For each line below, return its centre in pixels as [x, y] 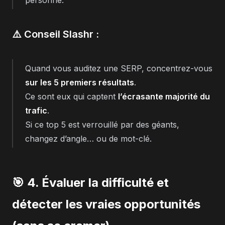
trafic [36, 110]
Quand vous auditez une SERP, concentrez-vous [119, 68]
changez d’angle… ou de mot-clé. [88, 138]
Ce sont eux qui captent [72, 96]
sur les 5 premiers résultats [80, 82]
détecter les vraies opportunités [106, 204]
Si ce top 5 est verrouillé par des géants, [102, 124]
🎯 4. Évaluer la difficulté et [90, 182]
